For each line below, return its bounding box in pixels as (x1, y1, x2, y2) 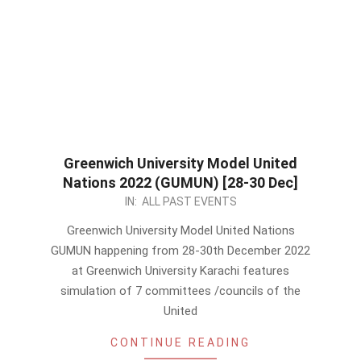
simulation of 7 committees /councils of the (60, 284, 301, 298)
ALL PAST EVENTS (141, 195, 237, 208)
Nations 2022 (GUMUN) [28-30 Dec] (63, 174, 298, 191)
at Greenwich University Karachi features (72, 263, 289, 278)
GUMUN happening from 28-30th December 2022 (51, 243, 310, 258)
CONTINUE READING (110, 336, 251, 349)
